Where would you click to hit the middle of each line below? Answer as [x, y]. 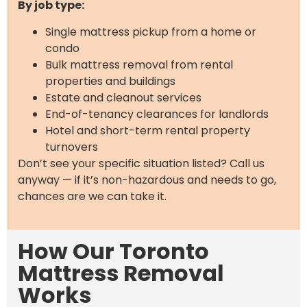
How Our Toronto [113, 251]
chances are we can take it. [92, 196]
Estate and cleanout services [123, 97]
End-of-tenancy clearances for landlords [157, 114]
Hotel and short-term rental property [148, 130]
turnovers [72, 147]
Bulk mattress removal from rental [139, 64]
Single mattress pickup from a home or [151, 32]
